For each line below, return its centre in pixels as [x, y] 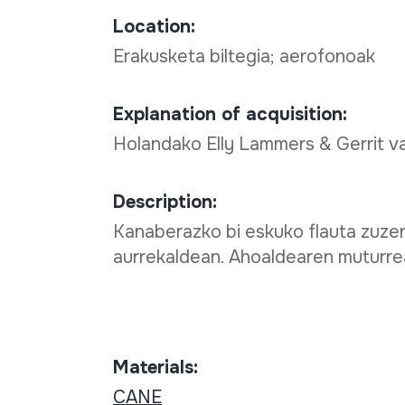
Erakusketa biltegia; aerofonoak [246, 57]
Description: [165, 202]
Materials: [155, 368]
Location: [154, 27]
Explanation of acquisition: [230, 115]
